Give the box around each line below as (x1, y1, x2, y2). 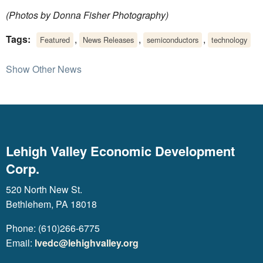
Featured (40, 34, 70, 46)
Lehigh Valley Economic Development (6, 141, 235, 161)
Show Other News (6, 62, 82, 76)
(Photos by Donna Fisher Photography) (6, 8, 168, 22)
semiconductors (147, 34, 198, 46)
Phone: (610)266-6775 (6, 221, 100, 235)
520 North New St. (6, 183, 82, 197)
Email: (6, 236, 35, 250)
